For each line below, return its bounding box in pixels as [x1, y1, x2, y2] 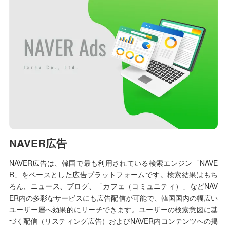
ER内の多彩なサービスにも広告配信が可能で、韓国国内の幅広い [9, 192, 218, 203]
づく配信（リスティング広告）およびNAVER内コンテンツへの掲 [9, 215, 218, 226]
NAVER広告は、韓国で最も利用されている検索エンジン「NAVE [9, 157, 218, 168]
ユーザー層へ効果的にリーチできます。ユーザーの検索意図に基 [9, 204, 218, 214]
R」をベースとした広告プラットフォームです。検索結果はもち [9, 169, 218, 179]
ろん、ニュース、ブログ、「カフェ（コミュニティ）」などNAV [9, 180, 218, 191]
